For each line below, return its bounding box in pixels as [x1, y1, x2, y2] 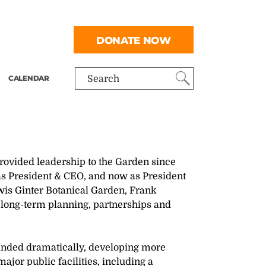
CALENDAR [8, 74, 50, 83]
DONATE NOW [96, 33, 171, 46]
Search [87, 74, 120, 84]
